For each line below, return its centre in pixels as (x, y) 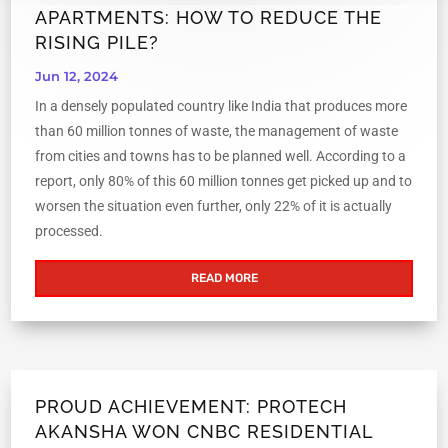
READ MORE (224, 278)
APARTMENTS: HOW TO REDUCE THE (209, 18)
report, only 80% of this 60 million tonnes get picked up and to (224, 181)
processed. (71, 231)
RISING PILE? (100, 43)
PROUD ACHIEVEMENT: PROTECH (191, 407)
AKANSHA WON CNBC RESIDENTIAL (204, 432)
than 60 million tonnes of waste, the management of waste (217, 131)
